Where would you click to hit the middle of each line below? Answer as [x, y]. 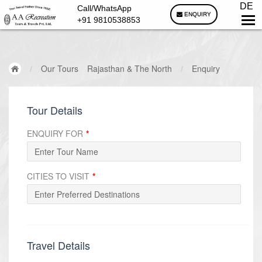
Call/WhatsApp [104, 8]
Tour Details [55, 110]
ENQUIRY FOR [56, 133]
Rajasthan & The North [130, 68]
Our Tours [60, 68]
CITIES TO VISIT [59, 176]
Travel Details [58, 245]
